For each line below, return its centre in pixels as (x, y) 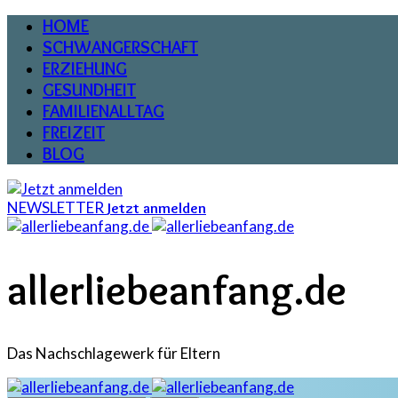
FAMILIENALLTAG (103, 111)
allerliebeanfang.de (177, 290)
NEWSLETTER (56, 207)
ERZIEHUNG (85, 68)
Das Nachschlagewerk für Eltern (114, 354)
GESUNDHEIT (89, 90)
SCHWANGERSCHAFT (120, 47)
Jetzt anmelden (156, 208)
